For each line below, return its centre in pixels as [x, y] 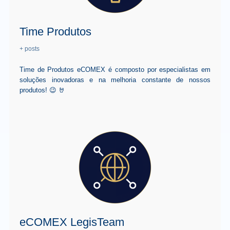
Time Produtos [55, 32]
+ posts [29, 49]
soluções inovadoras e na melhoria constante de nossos [115, 80]
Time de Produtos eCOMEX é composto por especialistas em [115, 70]
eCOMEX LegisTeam [72, 222]
